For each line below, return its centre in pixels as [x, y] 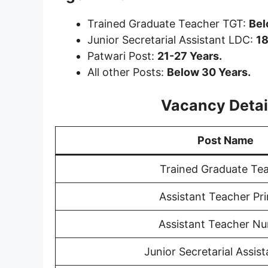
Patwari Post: [122, 56]
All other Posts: [127, 72]
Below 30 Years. [209, 72]
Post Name [226, 140]
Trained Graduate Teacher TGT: [168, 23]
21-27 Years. [190, 56]
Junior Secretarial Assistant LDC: [172, 39]
